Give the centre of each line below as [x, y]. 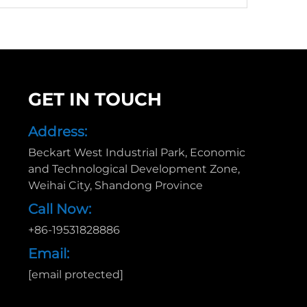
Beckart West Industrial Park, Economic [136, 152]
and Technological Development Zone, [134, 169]
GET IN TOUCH [95, 99]
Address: [57, 132]
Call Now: [59, 209]
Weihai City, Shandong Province [115, 185]
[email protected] [75, 274]
